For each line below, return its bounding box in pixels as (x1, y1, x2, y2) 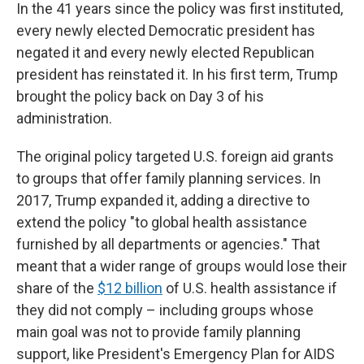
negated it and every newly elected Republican (16, 44, 314, 61)
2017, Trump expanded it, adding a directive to (16, 192, 310, 209)
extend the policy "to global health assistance (16, 214, 307, 231)
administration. (16, 110, 112, 127)
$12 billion (97, 279, 162, 297)
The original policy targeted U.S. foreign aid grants (16, 148, 334, 165)
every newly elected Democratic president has (16, 22, 315, 39)
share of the (16, 279, 97, 297)
